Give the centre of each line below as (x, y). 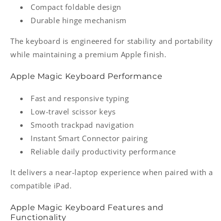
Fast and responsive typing (80, 98)
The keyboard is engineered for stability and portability (112, 41)
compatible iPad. (41, 186)
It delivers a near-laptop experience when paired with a (112, 172)
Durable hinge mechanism (79, 20)
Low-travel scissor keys (73, 112)
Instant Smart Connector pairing (89, 138)
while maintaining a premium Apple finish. (89, 55)
